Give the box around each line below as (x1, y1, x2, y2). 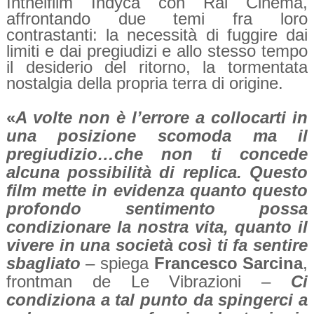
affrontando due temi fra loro (6, 9, 308, 29)
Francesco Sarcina (153, 254, 303, 273)
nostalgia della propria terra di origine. (6, 74, 283, 93)
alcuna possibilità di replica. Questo (6, 163, 308, 182)
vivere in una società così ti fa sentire (6, 235, 308, 255)
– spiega (86, 254, 154, 273)
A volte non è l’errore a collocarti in (15, 108, 308, 128)
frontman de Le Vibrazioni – (6, 272, 271, 292)
